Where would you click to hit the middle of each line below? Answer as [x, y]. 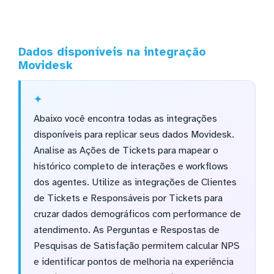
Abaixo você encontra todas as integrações [125, 118]
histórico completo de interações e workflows [131, 166]
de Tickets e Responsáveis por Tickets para [128, 198]
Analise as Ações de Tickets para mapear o [126, 150]
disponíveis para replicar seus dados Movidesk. [134, 134]
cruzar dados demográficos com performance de [137, 214]
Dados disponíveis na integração [112, 51]
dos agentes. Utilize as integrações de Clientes [135, 182]
